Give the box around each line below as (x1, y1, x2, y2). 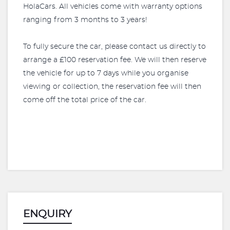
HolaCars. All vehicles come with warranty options (23, 3, 202, 10)
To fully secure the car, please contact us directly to (23, 43, 206, 50)
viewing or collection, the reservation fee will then (23, 83, 201, 90)
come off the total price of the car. (23, 97, 146, 104)
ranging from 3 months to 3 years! (23, 16, 147, 24)
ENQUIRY (23, 209, 72, 219)
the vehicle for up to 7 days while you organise (23, 70, 188, 77)
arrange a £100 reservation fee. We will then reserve (23, 56, 206, 64)
